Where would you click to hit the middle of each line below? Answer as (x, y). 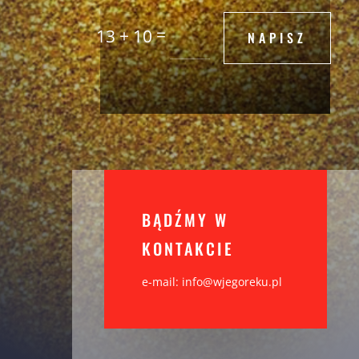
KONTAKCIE (188, 249)
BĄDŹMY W (185, 220)
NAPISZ (278, 38)
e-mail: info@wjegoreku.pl (212, 282)
